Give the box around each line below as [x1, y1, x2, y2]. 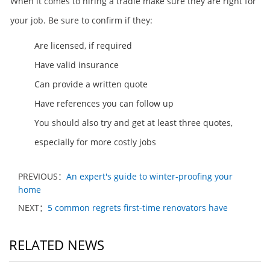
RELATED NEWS [9, 236, 104, 254]
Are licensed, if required [34, 40, 132, 51]
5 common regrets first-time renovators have [48, 202, 228, 213]
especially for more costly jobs [34, 136, 156, 148]
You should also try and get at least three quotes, [34, 117, 233, 128]
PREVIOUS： [18, 171, 66, 182]
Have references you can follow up [34, 98, 174, 109]
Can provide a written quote [34, 78, 148, 90]
